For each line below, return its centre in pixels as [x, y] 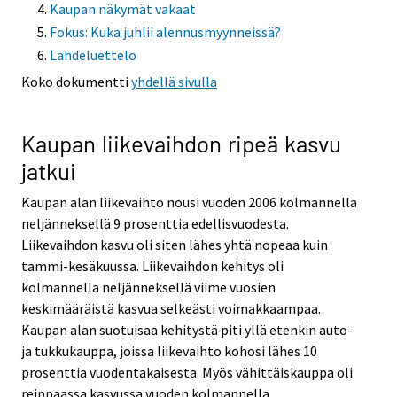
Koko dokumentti [76, 82]
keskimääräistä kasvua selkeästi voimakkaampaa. [171, 308]
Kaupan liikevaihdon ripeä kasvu [181, 143]
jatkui [49, 170]
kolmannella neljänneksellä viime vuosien [148, 287]
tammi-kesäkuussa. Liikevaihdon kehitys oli [152, 265]
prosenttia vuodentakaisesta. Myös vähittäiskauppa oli [187, 372]
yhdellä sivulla [174, 82]
